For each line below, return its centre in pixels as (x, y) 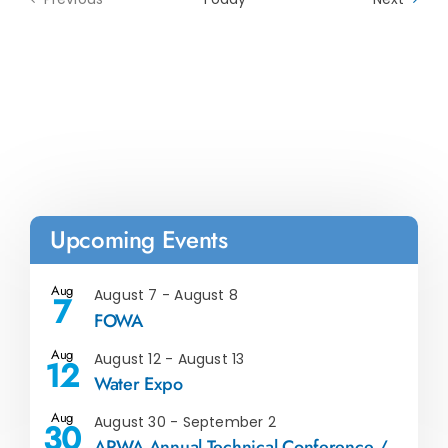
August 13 (211, 358)
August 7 (126, 295)
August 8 (206, 295)
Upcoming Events (139, 240)
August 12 (127, 358)
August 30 (130, 421)
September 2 (229, 421)
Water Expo (138, 383)
